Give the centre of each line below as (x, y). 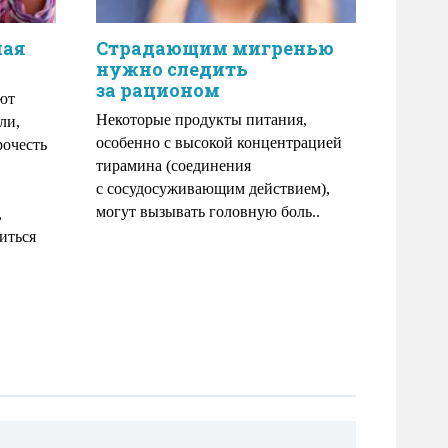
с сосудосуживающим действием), (213, 188)
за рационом (158, 90)
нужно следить (172, 69)
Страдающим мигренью (215, 48)
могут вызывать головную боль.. (208, 211)
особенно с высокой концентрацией (219, 142)
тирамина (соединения (173, 165)
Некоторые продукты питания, (201, 119)
